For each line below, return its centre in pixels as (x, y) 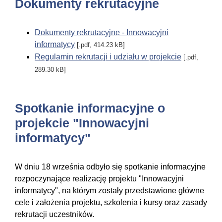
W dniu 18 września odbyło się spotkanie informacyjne (110, 167)
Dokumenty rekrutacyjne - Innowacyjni (102, 33)
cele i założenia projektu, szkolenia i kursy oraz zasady (111, 203)
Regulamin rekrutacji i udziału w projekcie (108, 57)
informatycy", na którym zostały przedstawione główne (110, 191)
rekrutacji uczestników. (55, 215)
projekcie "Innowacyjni (82, 123)
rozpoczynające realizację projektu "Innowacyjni (99, 179)
